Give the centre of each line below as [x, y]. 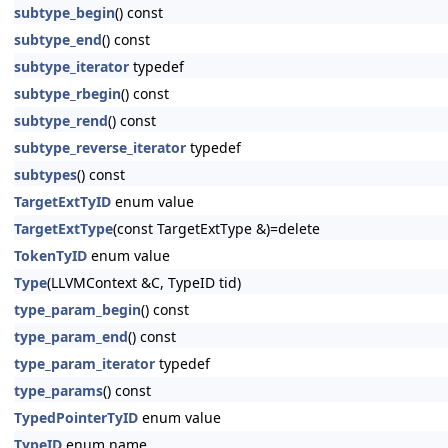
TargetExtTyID [62, 201]
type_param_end [71, 336]
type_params [58, 390]
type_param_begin [77, 309]
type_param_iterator [84, 363]
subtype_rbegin [67, 93]
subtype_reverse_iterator [100, 147]
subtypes [45, 174]
